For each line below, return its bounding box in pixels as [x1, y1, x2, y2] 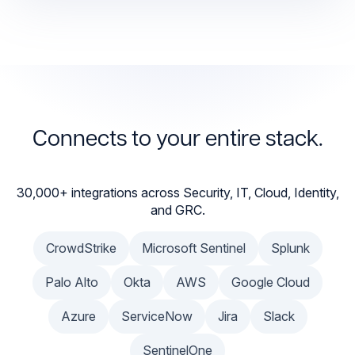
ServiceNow [120, 308, 193, 325]
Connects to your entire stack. [32, 129, 323, 152]
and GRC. [150, 202, 205, 219]
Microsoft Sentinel [141, 240, 246, 257]
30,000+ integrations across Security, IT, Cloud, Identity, [16, 185, 339, 201]
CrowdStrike [45, 240, 116, 257]
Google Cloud [231, 274, 310, 291]
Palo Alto [45, 274, 98, 291]
